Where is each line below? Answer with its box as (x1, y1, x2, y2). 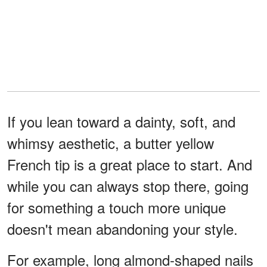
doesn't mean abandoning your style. (7, 218, 238, 239)
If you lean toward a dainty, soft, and (7, 110, 235, 132)
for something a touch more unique (7, 196, 226, 218)
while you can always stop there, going (7, 175, 249, 196)
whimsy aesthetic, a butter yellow (7, 132, 214, 153)
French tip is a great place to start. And (7, 153, 252, 175)
